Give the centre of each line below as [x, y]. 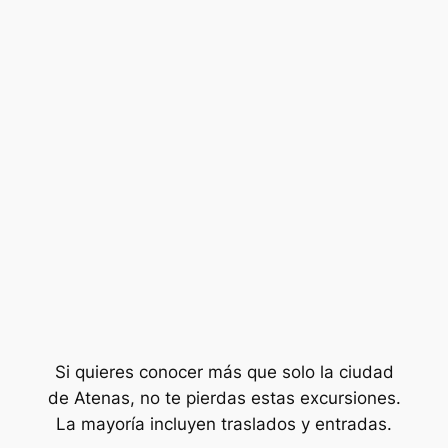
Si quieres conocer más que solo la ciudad [224, 372]
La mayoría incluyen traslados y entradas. [224, 424]
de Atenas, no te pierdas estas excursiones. [224, 398]
